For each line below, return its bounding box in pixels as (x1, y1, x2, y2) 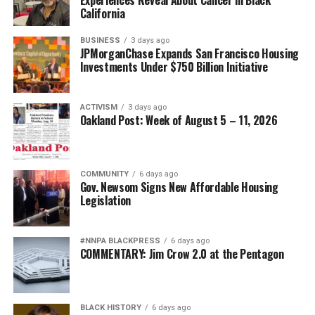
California (79, 4, 125, 22)
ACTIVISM (79, 102, 117, 112)
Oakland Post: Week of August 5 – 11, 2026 (79, 111, 278, 129)
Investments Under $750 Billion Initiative (79, 58, 268, 75)
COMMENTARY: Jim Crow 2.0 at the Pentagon (79, 245, 284, 262)
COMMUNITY (79, 169, 129, 179)
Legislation (79, 191, 131, 209)
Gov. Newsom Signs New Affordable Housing (79, 178, 278, 195)
